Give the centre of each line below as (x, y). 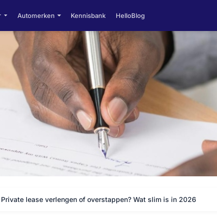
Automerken (36, 15)
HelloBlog (131, 15)
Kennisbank (88, 15)
